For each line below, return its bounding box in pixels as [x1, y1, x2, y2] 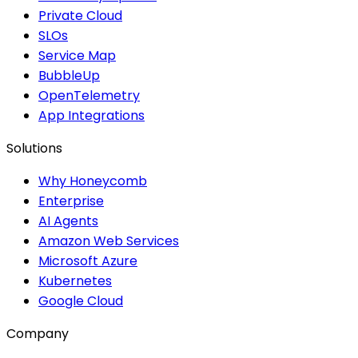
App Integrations [38, 105, 145, 125]
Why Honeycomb [38, 171, 147, 190]
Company [6, 324, 69, 343]
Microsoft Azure [38, 251, 137, 270]
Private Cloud [38, 6, 122, 25]
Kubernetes [38, 271, 112, 290]
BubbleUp [38, 66, 100, 85]
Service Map [38, 46, 116, 65]
